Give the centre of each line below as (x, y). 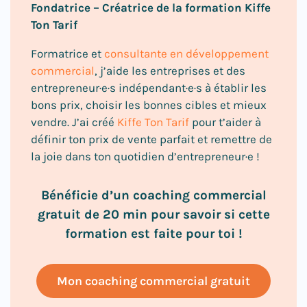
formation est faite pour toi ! (153, 233)
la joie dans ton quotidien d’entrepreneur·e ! (147, 156)
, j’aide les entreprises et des (170, 70)
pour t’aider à (225, 122)
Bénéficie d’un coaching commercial (153, 195)
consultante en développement (186, 53)
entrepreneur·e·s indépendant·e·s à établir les (149, 87)
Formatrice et (67, 53)
